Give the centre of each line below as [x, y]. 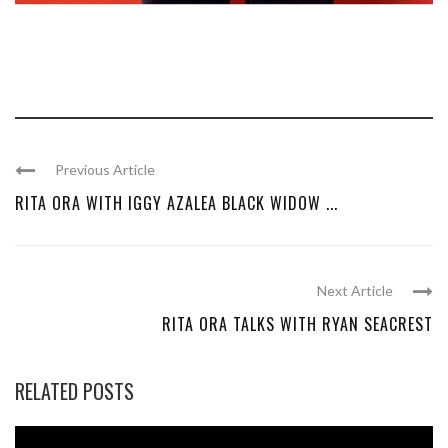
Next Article [355, 291]
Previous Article [105, 170]
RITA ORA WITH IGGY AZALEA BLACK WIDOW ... [176, 203]
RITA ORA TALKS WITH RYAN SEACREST [297, 324]
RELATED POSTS [74, 391]
